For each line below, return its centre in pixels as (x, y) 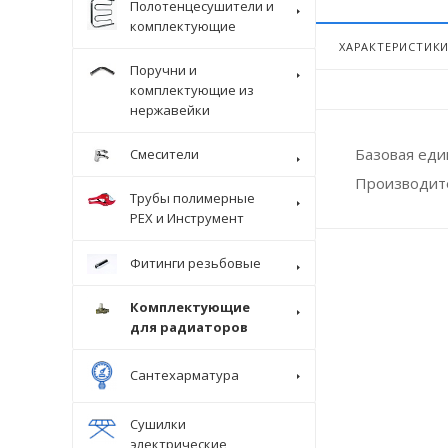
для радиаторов (189, 326)
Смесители (164, 154)
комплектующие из (192, 89)
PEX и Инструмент (187, 218)
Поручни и (163, 69)
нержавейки (170, 109)
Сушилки (158, 423)
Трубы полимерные (192, 198)
